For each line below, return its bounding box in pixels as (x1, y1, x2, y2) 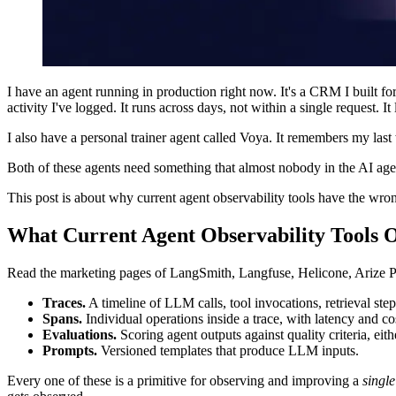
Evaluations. (42, 327, 117, 342)
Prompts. (42, 343, 97, 358)
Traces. (42, 295, 86, 310)
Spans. (42, 311, 82, 326)
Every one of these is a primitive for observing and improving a (7, 373, 362, 388)
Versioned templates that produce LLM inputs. (97, 343, 359, 358)
